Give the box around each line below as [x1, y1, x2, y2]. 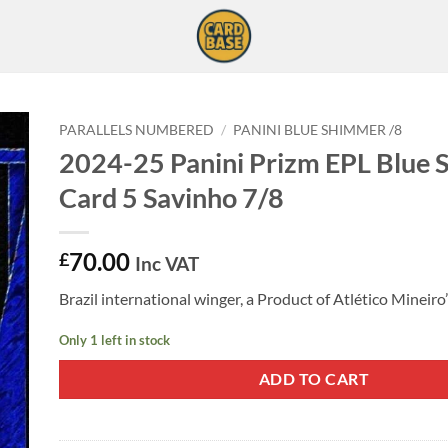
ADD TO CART [258, 370, 370, 389]
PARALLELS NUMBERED [59, 122, 214, 138]
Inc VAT [135, 251, 199, 275]
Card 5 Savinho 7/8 [59, 180, 284, 214]
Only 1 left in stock [59, 331, 170, 348]
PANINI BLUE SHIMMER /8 [233, 122, 403, 138]
